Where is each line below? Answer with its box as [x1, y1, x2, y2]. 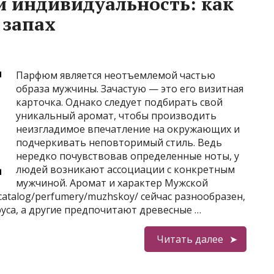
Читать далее [156, 232, 223, 246]
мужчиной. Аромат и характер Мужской [16, 176, 208, 190]
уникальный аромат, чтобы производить [16, 109, 217, 122]
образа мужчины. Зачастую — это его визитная [16, 82, 243, 95]
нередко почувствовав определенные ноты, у [16, 149, 239, 163]
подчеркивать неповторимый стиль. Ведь [16, 136, 222, 149]
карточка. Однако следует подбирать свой [16, 95, 223, 109]
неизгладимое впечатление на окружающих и [16, 122, 240, 136]
